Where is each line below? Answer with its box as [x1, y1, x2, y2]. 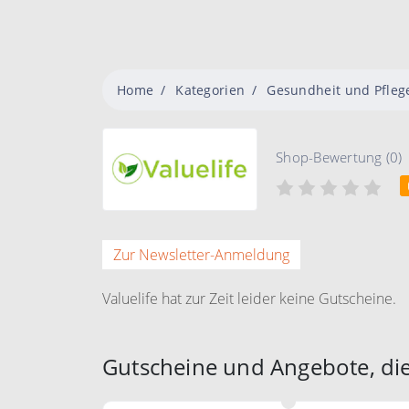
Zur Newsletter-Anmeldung [113, 245, 289, 265]
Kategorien [175, 80, 246, 99]
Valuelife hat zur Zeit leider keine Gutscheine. [102, 288, 396, 309]
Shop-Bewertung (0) [276, 148, 403, 166]
